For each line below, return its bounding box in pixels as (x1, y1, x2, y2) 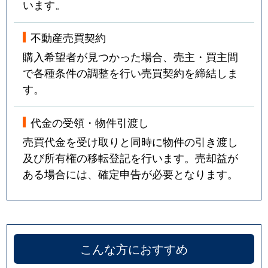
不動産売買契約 (31, 29, 106, 45)
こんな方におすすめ (80, 240, 188, 258)
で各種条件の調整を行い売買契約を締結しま (23, 65, 239, 81)
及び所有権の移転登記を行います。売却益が (23, 149, 239, 165)
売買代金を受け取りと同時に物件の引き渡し (23, 133, 239, 149)
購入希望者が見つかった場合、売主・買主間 (23, 48, 239, 65)
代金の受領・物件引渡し (31, 114, 150, 130)
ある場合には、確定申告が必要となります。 (23, 165, 239, 181)
